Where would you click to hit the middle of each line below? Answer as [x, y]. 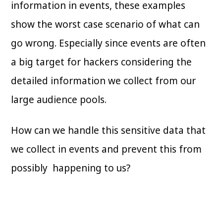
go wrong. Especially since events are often [109, 43]
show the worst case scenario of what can [106, 25]
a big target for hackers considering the [102, 62]
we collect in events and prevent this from [107, 149]
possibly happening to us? [71, 168]
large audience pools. [59, 100]
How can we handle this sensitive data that [109, 131]
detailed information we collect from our [104, 81]
